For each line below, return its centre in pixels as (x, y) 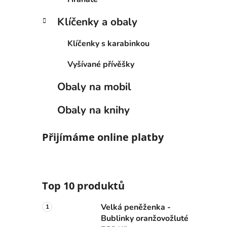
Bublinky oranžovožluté (145, 219)
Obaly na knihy (93, 110)
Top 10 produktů (83, 186)
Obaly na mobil (94, 87)
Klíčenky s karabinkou (108, 44)
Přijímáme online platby (103, 137)
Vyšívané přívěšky (101, 65)
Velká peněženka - (136, 207)
